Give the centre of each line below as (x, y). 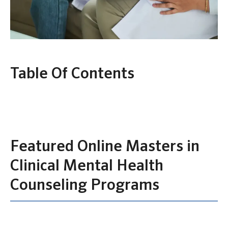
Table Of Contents (72, 75)
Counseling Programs (85, 186)
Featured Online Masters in (105, 147)
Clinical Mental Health (87, 167)
